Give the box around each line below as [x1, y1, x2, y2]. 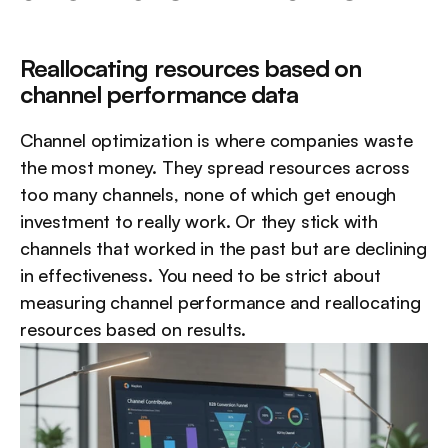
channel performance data [20, 79, 298, 110]
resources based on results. [20, 318, 247, 341]
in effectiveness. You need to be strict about [20, 264, 381, 287]
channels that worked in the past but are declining [20, 237, 428, 260]
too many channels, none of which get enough [20, 183, 397, 206]
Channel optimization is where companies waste [20, 129, 413, 152]
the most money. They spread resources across [20, 156, 411, 179]
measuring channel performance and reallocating [20, 291, 421, 314]
